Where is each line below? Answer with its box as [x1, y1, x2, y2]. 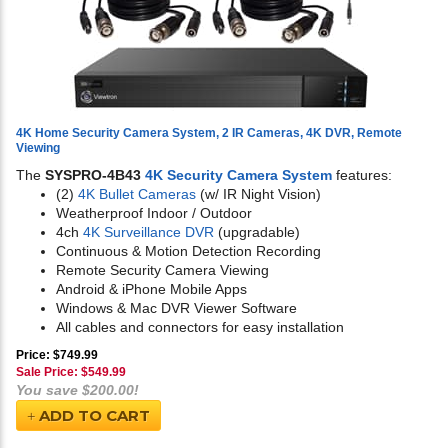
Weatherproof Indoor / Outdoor [56, 205, 252, 222]
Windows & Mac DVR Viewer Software [56, 300, 297, 317]
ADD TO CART [35, 406, 150, 426]
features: [332, 167, 392, 184]
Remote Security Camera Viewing [56, 262, 269, 279]
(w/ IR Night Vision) [196, 186, 321, 203]
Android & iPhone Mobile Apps [56, 281, 247, 298]
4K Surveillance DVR [83, 224, 214, 241]
